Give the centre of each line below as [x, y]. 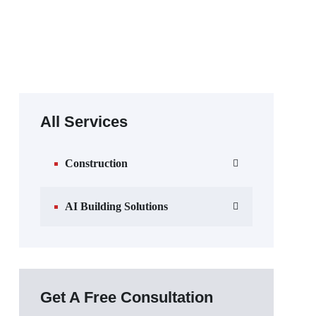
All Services [84, 122]
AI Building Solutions [116, 206]
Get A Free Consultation [127, 297]
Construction [96, 163]
